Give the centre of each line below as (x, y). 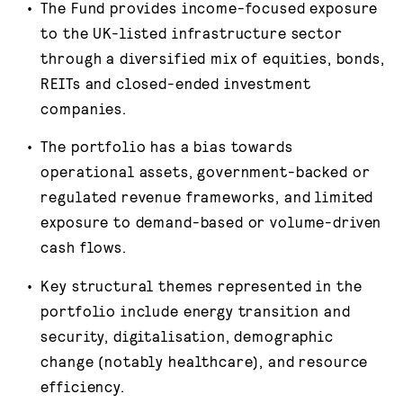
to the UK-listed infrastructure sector (192, 33)
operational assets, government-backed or (206, 171)
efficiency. (83, 385)
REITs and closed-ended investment (176, 83)
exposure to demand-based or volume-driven (211, 222)
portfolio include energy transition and (196, 310)
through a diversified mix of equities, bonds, (213, 58)
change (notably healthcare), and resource (205, 360)
